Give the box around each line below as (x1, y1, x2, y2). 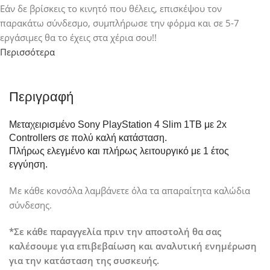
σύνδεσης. (9, 199, 52, 212)
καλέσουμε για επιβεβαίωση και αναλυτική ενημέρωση (9, 240, 257, 253)
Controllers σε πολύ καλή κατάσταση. (9, 133, 167, 143)
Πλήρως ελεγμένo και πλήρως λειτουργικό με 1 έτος (9, 146, 229, 157)
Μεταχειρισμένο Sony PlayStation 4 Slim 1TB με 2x (9, 119, 227, 130)
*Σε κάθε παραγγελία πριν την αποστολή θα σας (9, 225, 221, 238)
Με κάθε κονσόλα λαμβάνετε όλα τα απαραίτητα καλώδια (9, 184, 250, 197)
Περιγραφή (9, 89, 74, 105)
